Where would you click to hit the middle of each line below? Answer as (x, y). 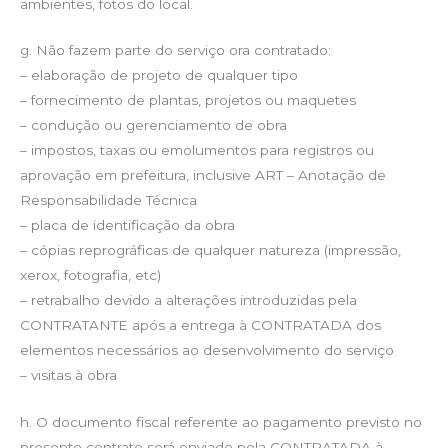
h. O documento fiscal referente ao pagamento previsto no (221, 422)
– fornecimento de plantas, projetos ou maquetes (188, 100)
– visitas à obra (68, 375)
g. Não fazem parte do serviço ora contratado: (175, 50)
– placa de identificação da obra (127, 225)
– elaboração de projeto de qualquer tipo (159, 75)
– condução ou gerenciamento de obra (153, 125)
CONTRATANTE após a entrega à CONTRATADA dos (200, 325)
